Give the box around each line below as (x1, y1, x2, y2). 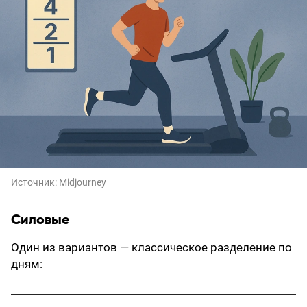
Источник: (11, 177, 59, 188)
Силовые (11, 213, 70, 227)
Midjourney (59, 177, 106, 188)
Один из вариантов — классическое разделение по (11, 241, 292, 254)
